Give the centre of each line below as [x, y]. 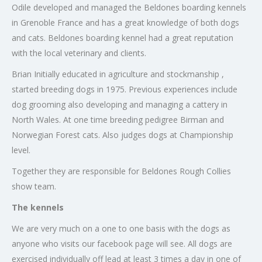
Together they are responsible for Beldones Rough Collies [121, 171]
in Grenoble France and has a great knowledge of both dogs [125, 23]
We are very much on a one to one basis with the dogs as [121, 229]
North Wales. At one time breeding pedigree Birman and [118, 120]
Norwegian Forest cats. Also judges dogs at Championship [123, 135]
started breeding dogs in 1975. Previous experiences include [125, 89]
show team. [34, 187]
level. [21, 150]
